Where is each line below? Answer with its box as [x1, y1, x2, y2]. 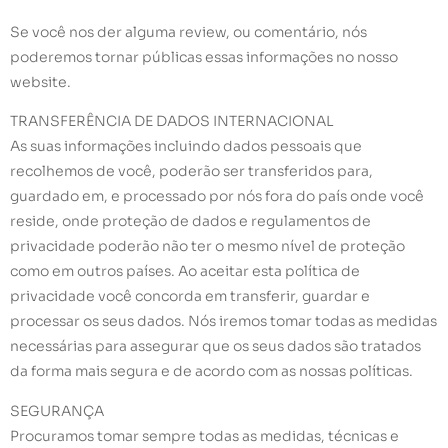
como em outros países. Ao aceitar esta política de [10, 262, 360, 281]
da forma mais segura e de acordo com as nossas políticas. [10, 362, 413, 381]
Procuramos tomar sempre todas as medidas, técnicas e [10, 426, 399, 445]
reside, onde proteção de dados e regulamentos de [10, 212, 371, 231]
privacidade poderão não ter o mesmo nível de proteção [10, 237, 405, 256]
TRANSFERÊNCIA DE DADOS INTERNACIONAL [10, 112, 334, 131]
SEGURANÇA [10, 401, 104, 420]
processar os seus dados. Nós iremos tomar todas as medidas [10, 312, 437, 331]
